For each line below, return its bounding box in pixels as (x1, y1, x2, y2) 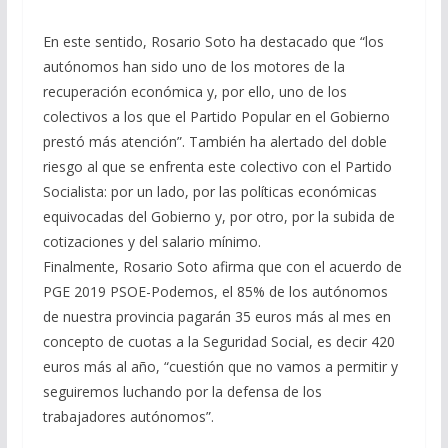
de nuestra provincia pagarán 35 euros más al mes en (42, 307, 391, 327)
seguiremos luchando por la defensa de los (42, 382, 322, 402)
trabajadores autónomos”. (42, 407, 214, 427)
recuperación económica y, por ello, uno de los (42, 82, 347, 102)
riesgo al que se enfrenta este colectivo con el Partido (42, 157, 392, 177)
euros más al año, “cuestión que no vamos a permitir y (42, 357, 398, 377)
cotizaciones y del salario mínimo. (42, 232, 261, 252)
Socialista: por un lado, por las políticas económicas (42, 182, 377, 202)
